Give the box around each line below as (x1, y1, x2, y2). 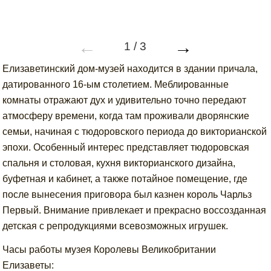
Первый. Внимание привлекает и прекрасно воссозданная (2, 205, 267, 215)
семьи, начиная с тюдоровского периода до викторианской (2, 126, 267, 137)
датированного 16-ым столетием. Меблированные (2, 79, 229, 90)
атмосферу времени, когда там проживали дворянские (2, 111, 250, 121)
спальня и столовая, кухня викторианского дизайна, (2, 158, 236, 168)
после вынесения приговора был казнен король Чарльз (2, 189, 252, 200)
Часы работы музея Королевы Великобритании (2, 244, 217, 255)
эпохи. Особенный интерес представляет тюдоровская (2, 142, 250, 152)
